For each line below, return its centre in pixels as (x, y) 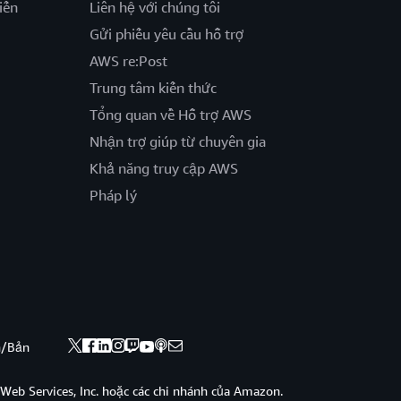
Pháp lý (113, 196)
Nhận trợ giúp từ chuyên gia (177, 142)
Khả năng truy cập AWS (163, 169)
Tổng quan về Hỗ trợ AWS (170, 115)
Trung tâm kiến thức (153, 88)
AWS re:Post (128, 61)
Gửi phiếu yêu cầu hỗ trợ (166, 34)
